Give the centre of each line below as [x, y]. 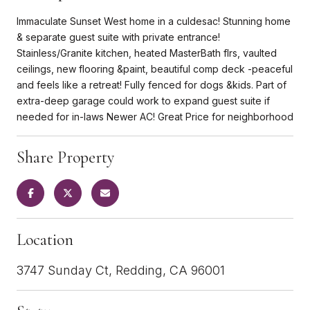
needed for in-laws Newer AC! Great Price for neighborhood [155, 116]
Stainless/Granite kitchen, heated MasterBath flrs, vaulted [147, 53]
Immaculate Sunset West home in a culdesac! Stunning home [154, 21]
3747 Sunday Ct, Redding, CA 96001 [121, 270]
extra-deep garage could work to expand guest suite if [143, 100]
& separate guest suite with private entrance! [118, 37]
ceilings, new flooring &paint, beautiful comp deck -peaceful [155, 69]
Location [45, 239]
